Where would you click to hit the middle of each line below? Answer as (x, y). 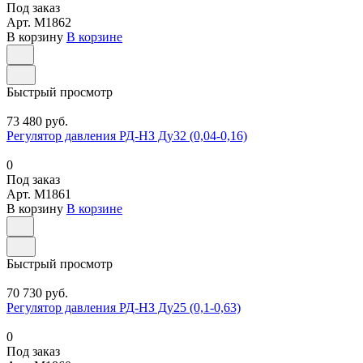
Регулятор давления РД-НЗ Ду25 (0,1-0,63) (124, 308)
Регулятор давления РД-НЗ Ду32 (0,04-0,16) (127, 136)
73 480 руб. (37, 122)
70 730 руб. (37, 293)
